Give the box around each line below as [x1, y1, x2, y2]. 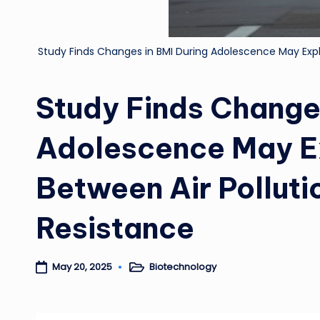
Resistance [36, 210, 194, 247]
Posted [125, 264, 159, 279]
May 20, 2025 [51, 260, 112, 274]
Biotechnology [149, 260, 216, 274]
